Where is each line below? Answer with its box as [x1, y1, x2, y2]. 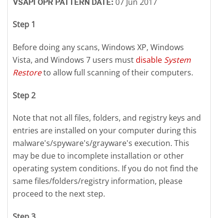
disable [136, 54, 164, 65]
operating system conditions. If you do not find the [13, 163, 198, 174]
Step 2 [13, 90, 36, 101]
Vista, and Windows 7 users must [13, 54, 136, 65]
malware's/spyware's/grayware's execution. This [13, 138, 189, 149]
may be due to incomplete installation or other [13, 150, 184, 162]
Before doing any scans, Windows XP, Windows [13, 41, 184, 53]
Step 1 [13, 19, 36, 30]
